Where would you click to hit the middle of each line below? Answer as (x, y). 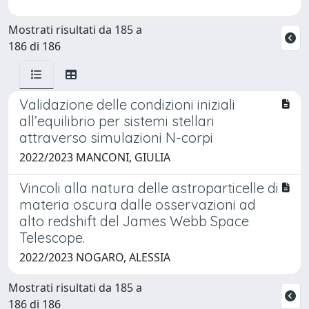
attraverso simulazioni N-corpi (116, 137)
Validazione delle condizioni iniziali (127, 104)
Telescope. (52, 237)
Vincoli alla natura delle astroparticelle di (149, 188)
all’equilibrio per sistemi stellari (117, 121)
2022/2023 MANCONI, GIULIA (95, 157)
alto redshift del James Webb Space (134, 221)
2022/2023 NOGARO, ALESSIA (95, 257)
